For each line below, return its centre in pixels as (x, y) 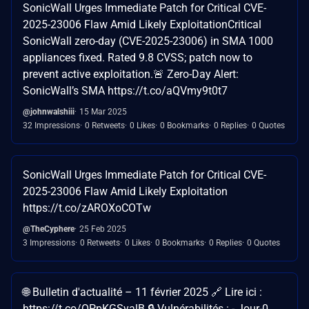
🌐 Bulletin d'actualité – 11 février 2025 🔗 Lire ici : (142, 292)
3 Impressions (49, 242)
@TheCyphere (49, 229)
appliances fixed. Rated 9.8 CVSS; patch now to (138, 57)
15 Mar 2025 (103, 111)
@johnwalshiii (49, 111)
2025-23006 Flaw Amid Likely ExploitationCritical (142, 24)
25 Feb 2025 (103, 229)
